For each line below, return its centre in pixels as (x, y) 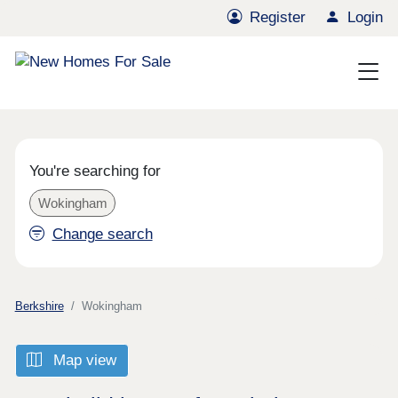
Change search (102, 235)
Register (278, 18)
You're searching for (96, 171)
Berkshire (39, 306)
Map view (83, 361)
